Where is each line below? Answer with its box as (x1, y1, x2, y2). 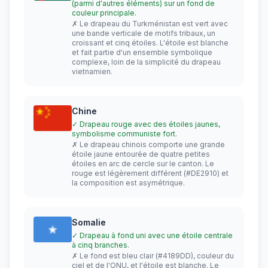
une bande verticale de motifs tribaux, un (72, 29, 215, 38)
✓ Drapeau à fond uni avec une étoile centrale (72, 231, 233, 240)
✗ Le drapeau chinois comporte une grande (72, 140, 225, 150)
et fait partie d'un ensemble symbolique (72, 48, 212, 57)
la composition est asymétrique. (72, 178, 185, 188)
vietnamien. (72, 67, 112, 77)
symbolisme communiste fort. (72, 129, 177, 139)
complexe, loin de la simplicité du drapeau (72, 57, 221, 67)
